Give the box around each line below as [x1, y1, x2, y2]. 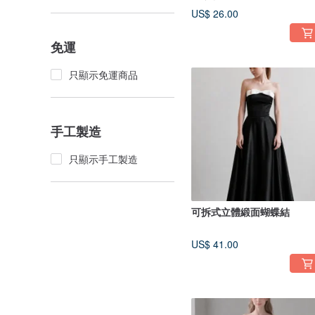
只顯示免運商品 [69, 67, 138, 82]
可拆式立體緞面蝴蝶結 [191, 205, 290, 219]
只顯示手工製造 [69, 152, 138, 166]
